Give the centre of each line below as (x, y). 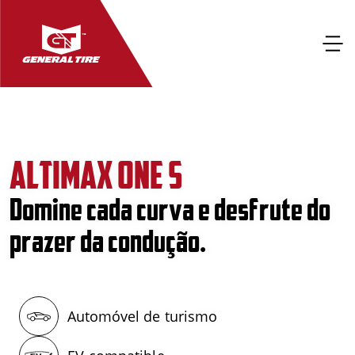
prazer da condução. (108, 241)
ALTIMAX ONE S (96, 174)
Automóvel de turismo (142, 316)
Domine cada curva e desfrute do (170, 209)
